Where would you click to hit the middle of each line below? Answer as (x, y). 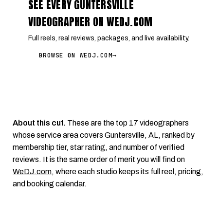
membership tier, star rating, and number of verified (99, 147)
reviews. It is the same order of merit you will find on (99, 159)
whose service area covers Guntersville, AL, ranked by (104, 135)
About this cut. (39, 123)
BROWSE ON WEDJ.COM (76, 55)
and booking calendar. (50, 184)
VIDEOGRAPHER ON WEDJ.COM (91, 22)
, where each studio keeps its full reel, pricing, (127, 172)
